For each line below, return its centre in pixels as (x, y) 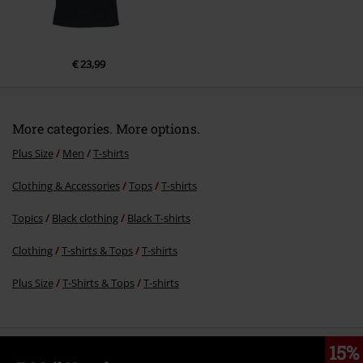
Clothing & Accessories (66, 186)
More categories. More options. (106, 129)
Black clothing (85, 218)
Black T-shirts (159, 218)
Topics (28, 218)
